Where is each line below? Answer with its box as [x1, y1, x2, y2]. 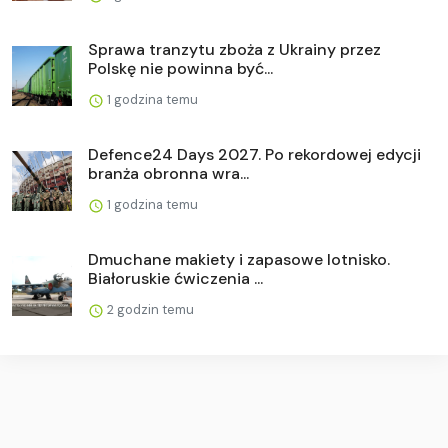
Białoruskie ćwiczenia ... [88, 267, 263, 289]
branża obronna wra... [88, 162, 249, 184]
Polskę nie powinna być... [88, 57, 273, 79]
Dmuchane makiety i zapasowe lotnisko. [88, 248, 390, 270]
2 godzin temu [104, 300, 194, 318]
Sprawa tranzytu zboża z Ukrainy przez [88, 38, 381, 60]
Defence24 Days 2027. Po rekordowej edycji [88, 143, 421, 165]
